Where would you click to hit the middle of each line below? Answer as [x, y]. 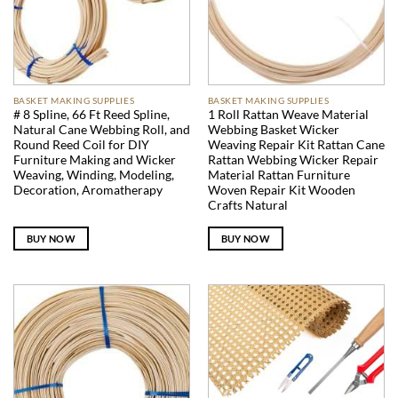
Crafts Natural [247, 206]
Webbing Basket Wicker [273, 130]
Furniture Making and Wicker [94, 160]
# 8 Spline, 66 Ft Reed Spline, [91, 115]
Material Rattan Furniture [279, 175]
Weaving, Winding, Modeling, [93, 175]
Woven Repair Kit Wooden [281, 191]
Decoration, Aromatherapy [88, 191]
